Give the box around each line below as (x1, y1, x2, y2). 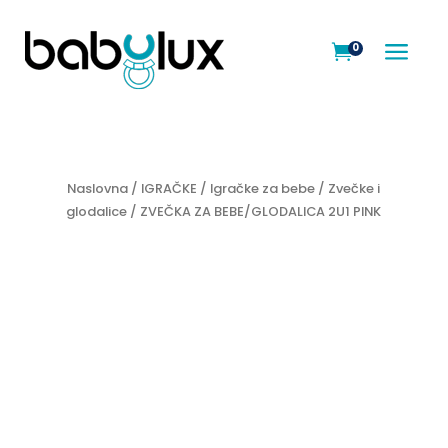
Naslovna (67, 179, 129, 198)
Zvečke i (328, 179, 381, 198)
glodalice (66, 202, 128, 221)
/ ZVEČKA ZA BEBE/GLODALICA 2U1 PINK (127, 202, 382, 221)
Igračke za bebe (210, 179, 316, 198)
